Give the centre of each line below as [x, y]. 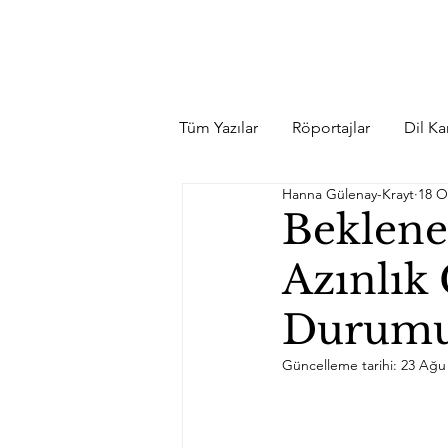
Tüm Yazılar [218, 127]
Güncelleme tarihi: [341, 365]
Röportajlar [331, 127]
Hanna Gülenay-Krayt [348, 194]
